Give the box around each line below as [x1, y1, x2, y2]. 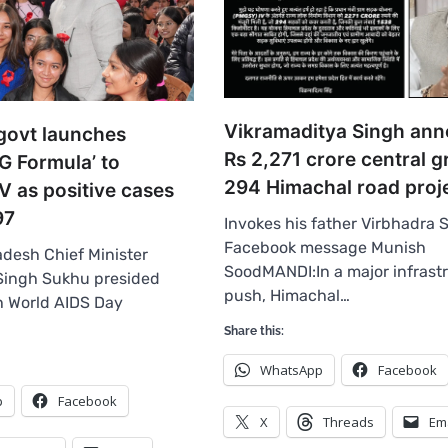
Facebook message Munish [224, 237, 426, 257]
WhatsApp [260, 360, 323, 379]
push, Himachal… [224, 285, 350, 305]
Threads [323, 412, 374, 431]
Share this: [224, 323, 284, 338]
